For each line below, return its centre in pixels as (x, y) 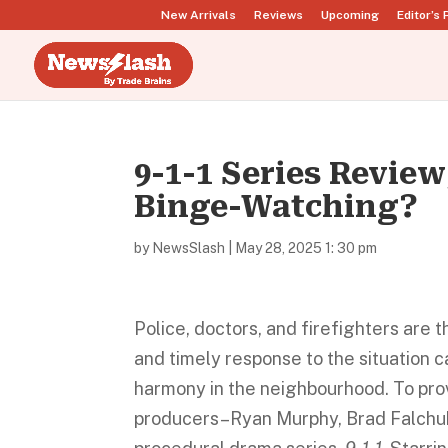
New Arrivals (198, 15)
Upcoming (350, 15)
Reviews (278, 15)
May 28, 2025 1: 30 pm (306, 248)
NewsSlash (189, 248)
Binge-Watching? (276, 206)
